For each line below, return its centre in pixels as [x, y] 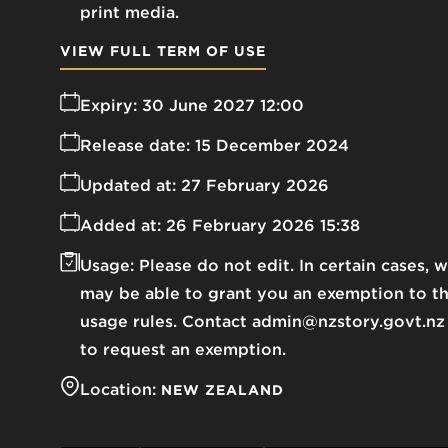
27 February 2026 [255, 186]
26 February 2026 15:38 [263, 226]
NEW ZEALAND [222, 390]
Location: [118, 390]
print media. [129, 13]
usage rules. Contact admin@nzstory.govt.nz [262, 322]
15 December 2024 [272, 146]
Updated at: [128, 186]
